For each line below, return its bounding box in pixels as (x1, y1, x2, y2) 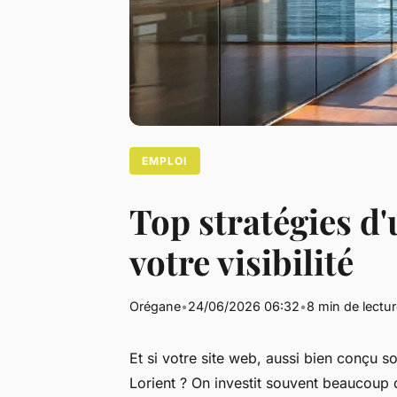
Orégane (129, 299, 181, 315)
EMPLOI (142, 153, 188, 167)
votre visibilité (129, 238, 354, 285)
